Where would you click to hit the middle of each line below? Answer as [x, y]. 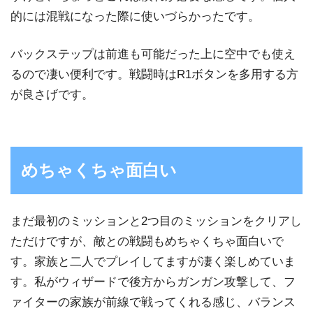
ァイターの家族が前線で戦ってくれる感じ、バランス [153, 303]
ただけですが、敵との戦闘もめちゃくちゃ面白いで [147, 242]
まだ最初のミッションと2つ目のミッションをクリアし [156, 221]
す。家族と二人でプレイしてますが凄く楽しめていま [153, 262]
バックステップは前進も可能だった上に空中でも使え [153, 54]
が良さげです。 [52, 95]
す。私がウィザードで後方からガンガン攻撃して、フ [153, 282]
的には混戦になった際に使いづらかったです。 [135, 16]
